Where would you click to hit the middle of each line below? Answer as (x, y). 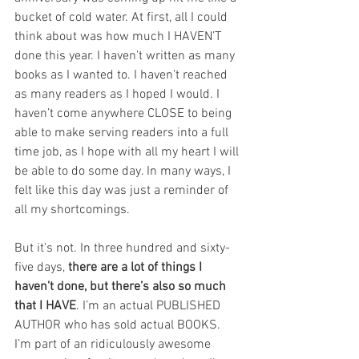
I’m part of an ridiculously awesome (114, 345)
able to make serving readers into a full (123, 133)
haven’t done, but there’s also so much (122, 287)
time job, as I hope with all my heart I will (128, 153)
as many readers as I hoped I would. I (119, 95)
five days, (41, 268)
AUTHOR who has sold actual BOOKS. (119, 326)
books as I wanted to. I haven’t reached (123, 76)
